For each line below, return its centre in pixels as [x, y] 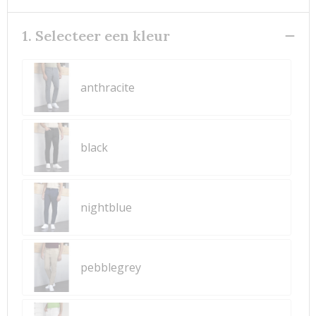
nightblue [106, 207]
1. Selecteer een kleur [96, 36]
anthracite [107, 87]
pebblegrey [110, 267]
